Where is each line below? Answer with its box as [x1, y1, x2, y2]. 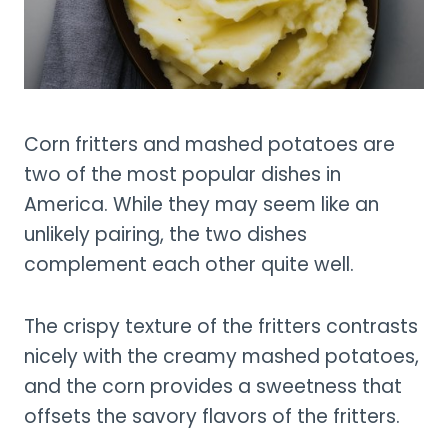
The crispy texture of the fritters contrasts [24, 312, 418, 340]
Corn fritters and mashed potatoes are [24, 130, 395, 158]
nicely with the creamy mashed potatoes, [24, 342, 419, 370]
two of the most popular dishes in [24, 160, 341, 188]
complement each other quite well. [24, 250, 354, 278]
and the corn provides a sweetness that [24, 372, 402, 400]
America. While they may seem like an [24, 190, 379, 218]
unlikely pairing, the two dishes [24, 220, 307, 248]
